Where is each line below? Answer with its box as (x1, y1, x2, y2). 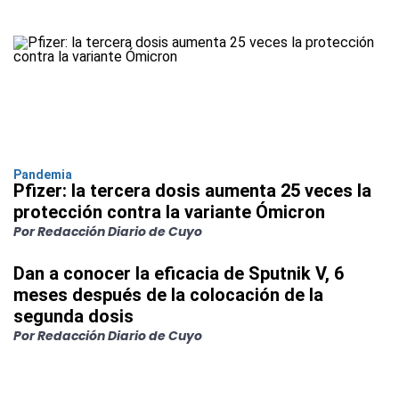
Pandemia (13, 167, 72, 183)
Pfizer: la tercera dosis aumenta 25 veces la (13, 180, 371, 202)
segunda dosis (13, 305, 134, 328)
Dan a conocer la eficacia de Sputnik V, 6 (13, 263, 344, 285)
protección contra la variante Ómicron (13, 201, 325, 224)
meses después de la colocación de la (13, 284, 323, 306)
